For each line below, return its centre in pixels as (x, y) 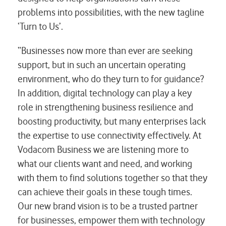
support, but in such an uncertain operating (102, 65)
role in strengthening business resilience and (105, 107)
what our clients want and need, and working (105, 163)
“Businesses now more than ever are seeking (105, 50)
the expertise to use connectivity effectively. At (109, 135)
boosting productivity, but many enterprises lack (112, 121)
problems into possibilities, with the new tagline (111, 12)
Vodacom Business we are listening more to (103, 149)
